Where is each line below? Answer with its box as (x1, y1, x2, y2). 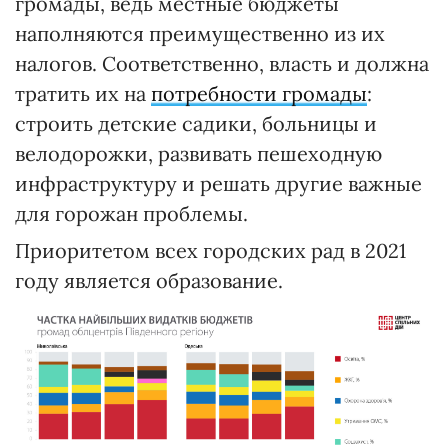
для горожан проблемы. (15, 200, 248, 226)
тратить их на (15, 80, 151, 106)
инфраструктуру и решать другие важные (15, 170, 422, 196)
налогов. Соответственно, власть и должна (15, 50, 429, 76)
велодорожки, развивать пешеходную (15, 140, 382, 166)
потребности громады (151, 80, 367, 106)
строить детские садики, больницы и (15, 110, 377, 136)
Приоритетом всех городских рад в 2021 (15, 237, 406, 263)
